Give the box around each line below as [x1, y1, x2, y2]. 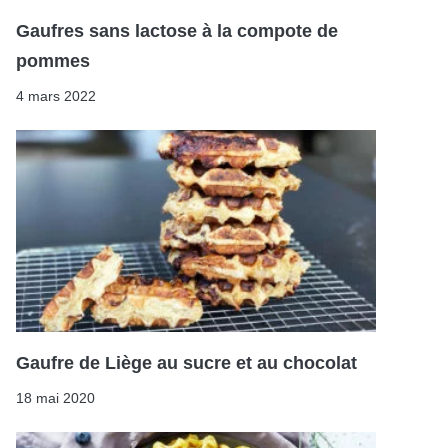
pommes [16, 50, 90, 71]
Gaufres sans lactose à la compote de [16, 20, 338, 41]
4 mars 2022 [16, 87, 96, 104]
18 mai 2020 [16, 390, 95, 407]
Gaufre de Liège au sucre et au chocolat [16, 353, 357, 374]
